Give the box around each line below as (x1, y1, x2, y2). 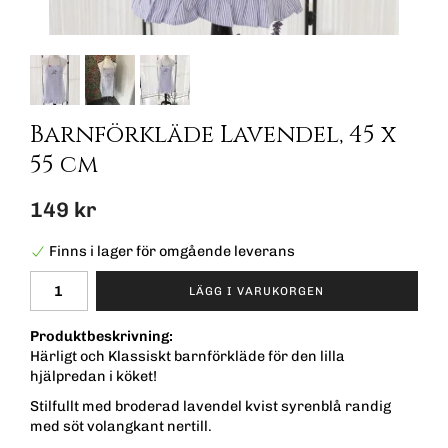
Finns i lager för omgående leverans (49, 242, 295, 261)
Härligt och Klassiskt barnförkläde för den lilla (30, 347, 345, 366)
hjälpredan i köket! (30, 367, 157, 386)
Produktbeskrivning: (30, 327, 173, 346)
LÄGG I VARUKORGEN (189, 283, 325, 298)
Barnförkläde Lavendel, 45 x (30, 119, 396, 151)
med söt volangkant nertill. (30, 417, 212, 436)
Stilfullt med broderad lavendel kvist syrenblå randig (30, 397, 391, 416)
